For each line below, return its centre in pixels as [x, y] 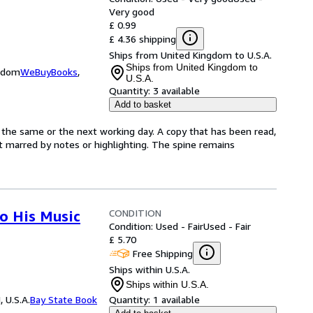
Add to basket [143, 104]
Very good [132, 12]
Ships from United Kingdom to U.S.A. [190, 55]
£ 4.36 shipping [143, 38]
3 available [176, 90]
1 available [176, 299]
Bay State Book [64, 299]
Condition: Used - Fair [156, 226]
